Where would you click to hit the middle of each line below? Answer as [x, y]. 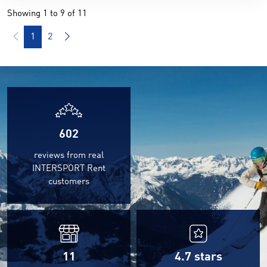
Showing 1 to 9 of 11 [47, 14]
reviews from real [69, 156]
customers [69, 182]
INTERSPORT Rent [69, 169]
